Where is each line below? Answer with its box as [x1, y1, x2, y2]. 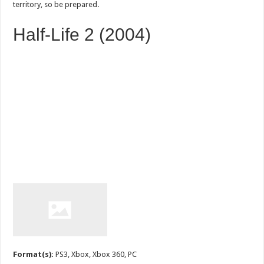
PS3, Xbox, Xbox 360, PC [55, 249, 137, 259]
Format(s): [13, 249, 56, 259]
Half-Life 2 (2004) [13, 24, 156, 44]
